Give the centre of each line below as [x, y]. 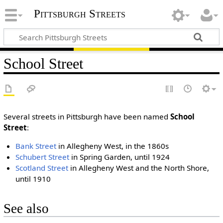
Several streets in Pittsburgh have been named [87, 116]
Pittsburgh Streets [79, 14]
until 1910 [33, 179]
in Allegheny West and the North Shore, [139, 168]
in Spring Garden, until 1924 [120, 157]
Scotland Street [42, 168]
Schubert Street [43, 157]
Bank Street [36, 146]
